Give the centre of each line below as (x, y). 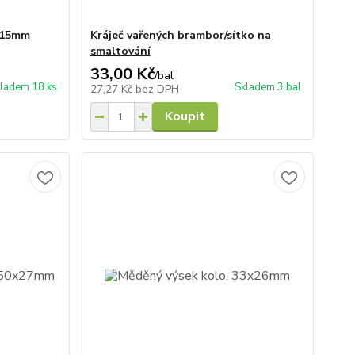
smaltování (120, 51)
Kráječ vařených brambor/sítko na (180, 35)
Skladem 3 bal (267, 87)
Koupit (185, 116)
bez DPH (157, 89)
